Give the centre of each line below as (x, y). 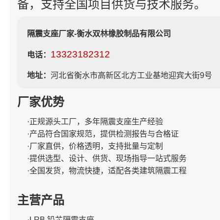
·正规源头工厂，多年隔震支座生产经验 (95, 121)
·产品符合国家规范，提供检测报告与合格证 (103, 134)
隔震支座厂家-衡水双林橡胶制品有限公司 (99, 33)
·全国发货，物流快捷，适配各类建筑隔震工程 (107, 170)
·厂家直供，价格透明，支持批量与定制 (95, 146)
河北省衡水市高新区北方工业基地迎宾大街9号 (131, 75)
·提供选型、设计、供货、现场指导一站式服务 (107, 158)
